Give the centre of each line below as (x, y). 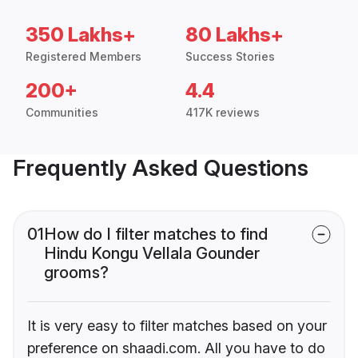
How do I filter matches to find (156, 235)
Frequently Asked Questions (161, 168)
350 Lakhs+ (81, 35)
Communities (62, 113)
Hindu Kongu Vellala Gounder (152, 254)
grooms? (76, 273)
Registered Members (84, 57)
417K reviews (223, 113)
